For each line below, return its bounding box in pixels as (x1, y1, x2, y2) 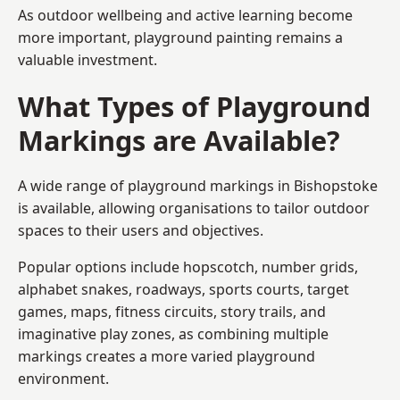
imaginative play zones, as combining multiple (18, 323, 329, 344)
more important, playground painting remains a (18, 27, 343, 47)
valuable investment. (18, 49, 157, 70)
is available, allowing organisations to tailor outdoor (18, 197, 370, 218)
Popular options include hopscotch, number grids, (18, 256, 358, 277)
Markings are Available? (18, 121, 340, 159)
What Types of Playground (18, 87, 371, 125)
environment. (18, 368, 109, 388)
